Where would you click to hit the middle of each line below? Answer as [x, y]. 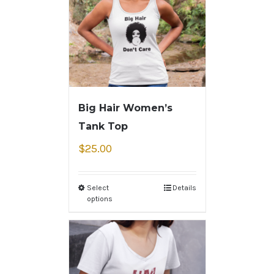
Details [184, 188]
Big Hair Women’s [125, 108]
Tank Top [103, 127]
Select [98, 188]
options [99, 199]
